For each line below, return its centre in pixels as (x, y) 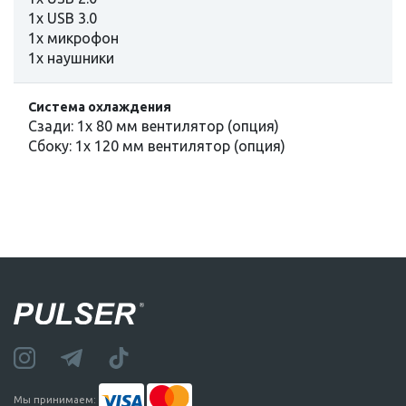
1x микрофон (73, 38)
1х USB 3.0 (63, 18)
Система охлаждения (100, 106)
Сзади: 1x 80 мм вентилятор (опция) (154, 126)
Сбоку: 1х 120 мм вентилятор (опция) (157, 145)
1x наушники (71, 58)
